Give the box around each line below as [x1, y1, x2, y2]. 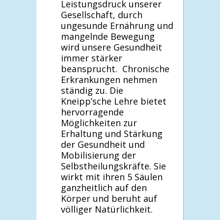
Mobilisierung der [61, 149, 136, 161]
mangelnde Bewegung [61, 30, 155, 42]
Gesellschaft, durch [61, 8, 142, 21]
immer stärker [61, 52, 122, 64]
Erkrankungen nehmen [61, 73, 157, 85]
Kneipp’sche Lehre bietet [61, 95, 166, 107]
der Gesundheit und [61, 138, 145, 150]
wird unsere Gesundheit [61, 41, 162, 53]
